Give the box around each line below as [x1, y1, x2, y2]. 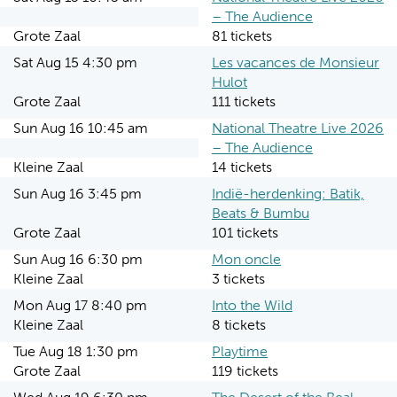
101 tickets [212, 224, 278, 241]
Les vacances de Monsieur [212, 54, 379, 71]
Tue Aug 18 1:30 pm [13, 343, 138, 360]
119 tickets [212, 362, 278, 379]
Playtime [212, 343, 268, 360]
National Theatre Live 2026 [212, 120, 384, 136]
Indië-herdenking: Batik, [212, 185, 364, 202]
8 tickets [212, 316, 266, 333]
